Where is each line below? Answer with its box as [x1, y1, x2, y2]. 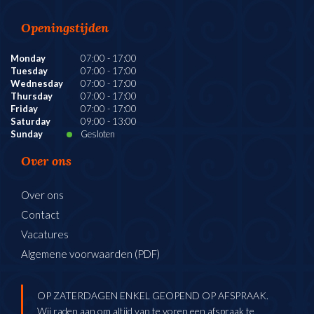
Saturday [11, 116, 50, 128]
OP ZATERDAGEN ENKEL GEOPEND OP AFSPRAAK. [37, 289, 268, 302]
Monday [11, 53, 46, 64]
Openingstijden [21, 20, 109, 36]
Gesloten [81, 128, 115, 140]
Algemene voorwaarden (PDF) [21, 247, 160, 261]
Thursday [11, 90, 53, 102]
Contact [21, 208, 60, 221]
